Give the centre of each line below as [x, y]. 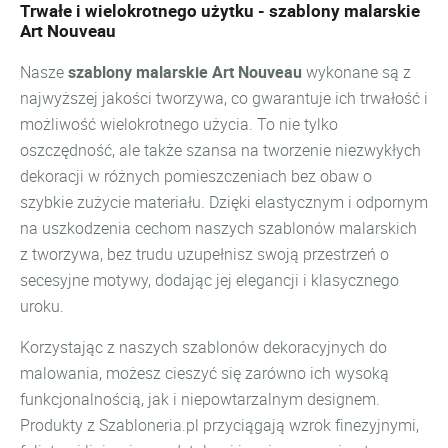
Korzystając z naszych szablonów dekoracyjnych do [203, 347]
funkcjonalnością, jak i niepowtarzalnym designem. [200, 399]
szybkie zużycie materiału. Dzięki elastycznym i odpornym [224, 202]
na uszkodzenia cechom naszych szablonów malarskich [218, 228]
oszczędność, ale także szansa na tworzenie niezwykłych [220, 150]
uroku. [42, 306]
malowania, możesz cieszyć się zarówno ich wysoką [204, 373]
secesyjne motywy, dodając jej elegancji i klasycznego [209, 280]
